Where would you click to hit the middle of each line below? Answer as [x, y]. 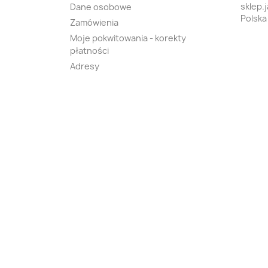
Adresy [85, 66]
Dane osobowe [101, 7]
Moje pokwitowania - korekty [128, 38]
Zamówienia [94, 22]
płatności [89, 51]
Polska [254, 18]
